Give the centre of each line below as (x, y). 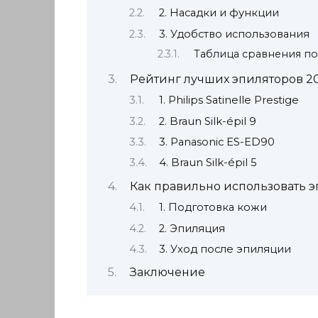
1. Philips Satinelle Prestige (229, 100)
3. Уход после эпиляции (225, 250)
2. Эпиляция (192, 228)
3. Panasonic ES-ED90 (216, 142)
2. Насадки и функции (219, 13)
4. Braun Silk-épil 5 (208, 163)
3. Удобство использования (234, 34)
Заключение (167, 273)
